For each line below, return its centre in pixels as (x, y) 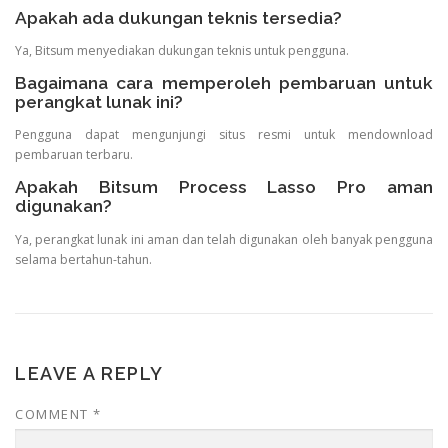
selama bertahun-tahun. (83, 259)
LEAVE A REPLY (89, 373)
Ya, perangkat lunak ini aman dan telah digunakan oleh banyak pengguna (224, 239)
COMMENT (54, 413)
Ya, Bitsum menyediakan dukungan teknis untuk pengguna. (182, 51)
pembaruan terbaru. (74, 155)
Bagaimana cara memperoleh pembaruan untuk (224, 83)
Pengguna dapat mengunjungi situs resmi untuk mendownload (224, 135)
